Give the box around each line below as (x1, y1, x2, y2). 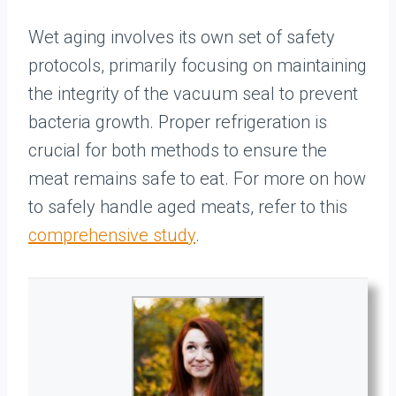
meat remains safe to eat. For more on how (28, 168, 366, 189)
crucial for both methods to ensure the (28, 140, 327, 161)
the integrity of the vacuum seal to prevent (28, 83, 358, 104)
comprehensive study (28, 225, 195, 246)
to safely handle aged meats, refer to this (28, 196, 347, 217)
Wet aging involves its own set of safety (28, 27, 335, 48)
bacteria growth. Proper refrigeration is (28, 111, 327, 133)
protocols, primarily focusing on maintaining (28, 55, 367, 76)
